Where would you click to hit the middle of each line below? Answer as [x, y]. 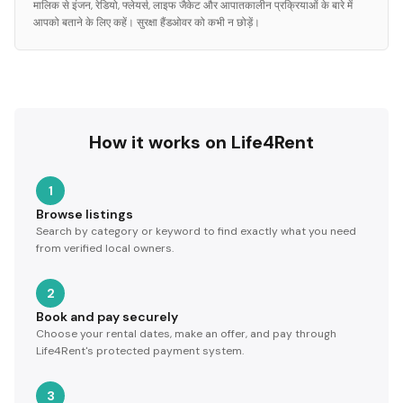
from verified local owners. [105, 248]
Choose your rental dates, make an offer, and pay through [186, 334]
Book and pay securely [107, 317]
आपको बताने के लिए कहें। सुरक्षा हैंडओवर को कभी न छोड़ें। [147, 22]
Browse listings [85, 214]
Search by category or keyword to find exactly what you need [196, 231]
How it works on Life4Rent [201, 142]
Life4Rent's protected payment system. [140, 351]
